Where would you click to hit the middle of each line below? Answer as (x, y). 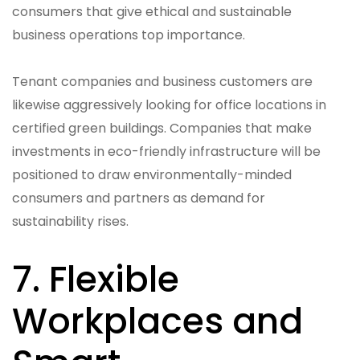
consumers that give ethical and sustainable (152, 11)
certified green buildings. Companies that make (162, 128)
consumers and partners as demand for (139, 198)
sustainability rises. (70, 221)
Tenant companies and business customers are (162, 81)
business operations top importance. (129, 35)
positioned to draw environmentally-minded (152, 174)
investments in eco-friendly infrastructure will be (166, 151)
